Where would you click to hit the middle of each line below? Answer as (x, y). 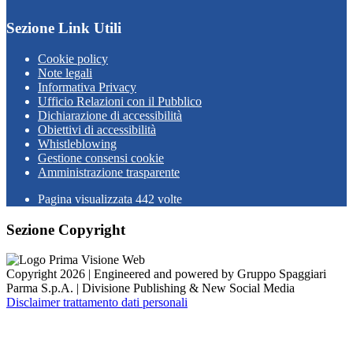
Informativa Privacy (87, 87)
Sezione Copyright (66, 229)
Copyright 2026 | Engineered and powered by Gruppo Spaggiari (166, 274)
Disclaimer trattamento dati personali (97, 303)
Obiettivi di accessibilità (97, 130)
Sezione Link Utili (64, 28)
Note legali (65, 73)
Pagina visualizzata (87, 199)
